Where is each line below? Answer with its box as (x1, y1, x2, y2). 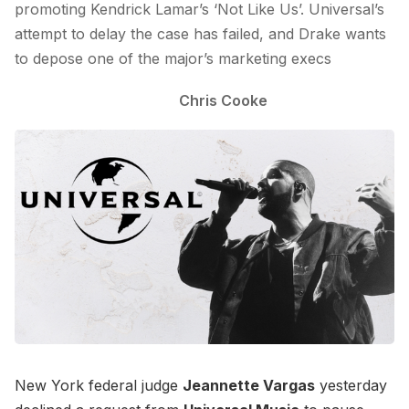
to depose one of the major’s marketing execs (15, 49, 331, 68)
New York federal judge (15, 375, 183, 394)
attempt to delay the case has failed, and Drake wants (15, 25, 386, 44)
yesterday (315, 375, 387, 394)
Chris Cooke (178, 90, 267, 110)
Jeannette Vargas (183, 375, 315, 394)
